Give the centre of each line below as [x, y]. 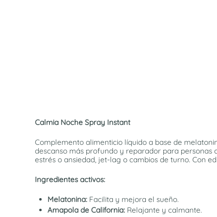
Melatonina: [67, 200]
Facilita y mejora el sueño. [133, 200]
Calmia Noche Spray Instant [83, 123]
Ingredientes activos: [70, 180]
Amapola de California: [86, 210]
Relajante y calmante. [163, 210]
